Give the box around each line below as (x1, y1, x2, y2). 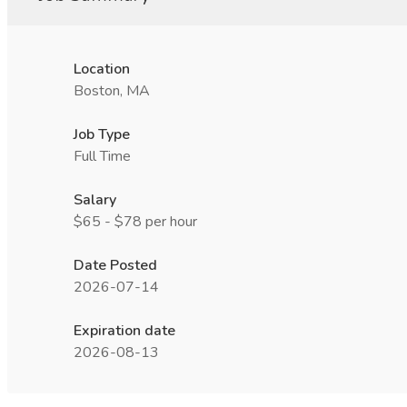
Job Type (74, 124, 130, 144)
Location (74, 59, 130, 79)
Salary (74, 190, 116, 210)
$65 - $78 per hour (74, 212, 197, 232)
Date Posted (74, 255, 157, 275)
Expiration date (74, 321, 175, 341)
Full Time (74, 146, 131, 166)
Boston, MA (74, 81, 150, 101)
